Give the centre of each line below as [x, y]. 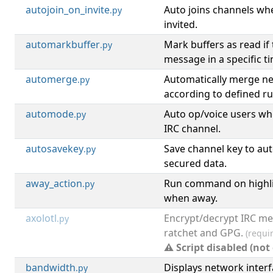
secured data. [195, 163]
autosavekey [55, 149]
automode [50, 114]
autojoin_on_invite [68, 10]
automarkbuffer [63, 44]
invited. [181, 24]
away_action [54, 183]
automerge [51, 79]
